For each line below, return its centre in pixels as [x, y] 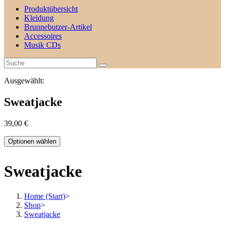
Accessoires [43, 36]
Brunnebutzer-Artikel [58, 27]
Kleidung [39, 18]
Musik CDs [42, 45]
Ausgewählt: [24, 81]
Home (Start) [45, 196]
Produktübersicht [51, 9]
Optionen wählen [32, 141]
